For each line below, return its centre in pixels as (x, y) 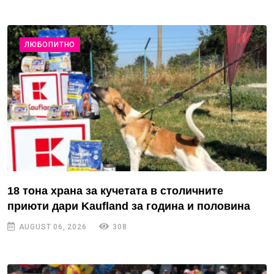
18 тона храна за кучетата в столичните (115, 191)
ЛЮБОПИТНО (50, 45)
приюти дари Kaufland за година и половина (129, 206)
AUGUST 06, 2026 (51, 227)
